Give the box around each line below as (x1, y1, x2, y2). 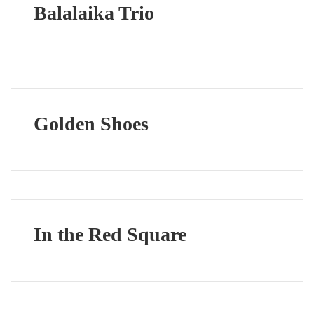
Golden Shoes (34, 113, 149, 135)
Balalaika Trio (34, 2, 154, 24)
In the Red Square (34, 224, 186, 245)
